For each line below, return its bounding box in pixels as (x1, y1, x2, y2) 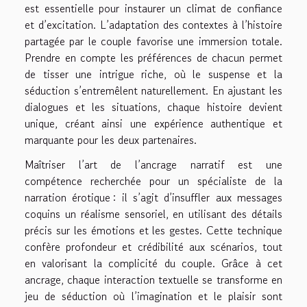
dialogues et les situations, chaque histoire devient (25, 99, 282, 116)
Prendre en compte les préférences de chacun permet (25, 49, 282, 66)
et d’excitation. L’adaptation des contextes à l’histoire (25, 16, 282, 34)
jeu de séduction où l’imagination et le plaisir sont (25, 288, 282, 305)
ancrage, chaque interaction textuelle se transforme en (25, 271, 282, 288)
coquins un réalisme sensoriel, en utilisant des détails (25, 206, 282, 223)
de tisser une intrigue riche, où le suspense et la (25, 66, 282, 83)
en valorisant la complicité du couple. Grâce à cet (25, 255, 282, 272)
